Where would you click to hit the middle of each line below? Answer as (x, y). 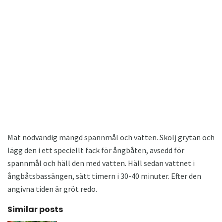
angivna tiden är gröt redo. (52, 189)
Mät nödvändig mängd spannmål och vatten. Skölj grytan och (111, 137)
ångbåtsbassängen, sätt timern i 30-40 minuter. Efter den (104, 176)
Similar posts (35, 209)
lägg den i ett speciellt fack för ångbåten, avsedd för (96, 150)
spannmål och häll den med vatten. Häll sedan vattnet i (101, 163)
